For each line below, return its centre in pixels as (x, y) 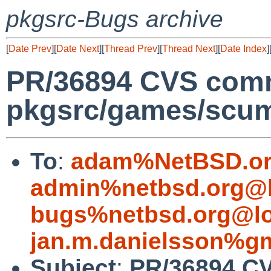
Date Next (78, 49)
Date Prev (30, 49)
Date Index (243, 49)
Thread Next (189, 49)
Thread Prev (131, 49)
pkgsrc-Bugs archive (115, 19)
